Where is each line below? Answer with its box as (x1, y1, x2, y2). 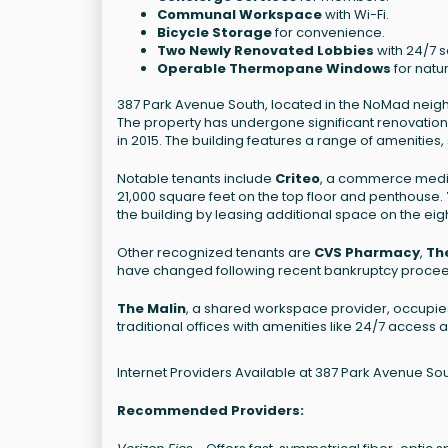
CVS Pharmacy (314, 242, 420, 262)
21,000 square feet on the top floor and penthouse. (117, 186, 446, 206)
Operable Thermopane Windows (157, 58, 391, 78)
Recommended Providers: (117, 400, 304, 420)
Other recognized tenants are (117, 242, 314, 262)
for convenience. (272, 22, 385, 42)
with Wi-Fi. (322, 4, 389, 24)
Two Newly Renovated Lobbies (157, 40, 374, 60)
